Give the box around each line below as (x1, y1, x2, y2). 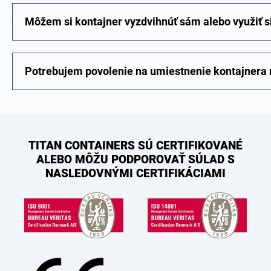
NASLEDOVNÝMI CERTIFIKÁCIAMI (45, 166, 226, 180)
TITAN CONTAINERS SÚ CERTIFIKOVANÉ (28, 139, 243, 152)
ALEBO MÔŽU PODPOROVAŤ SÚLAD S (36, 152, 235, 166)
